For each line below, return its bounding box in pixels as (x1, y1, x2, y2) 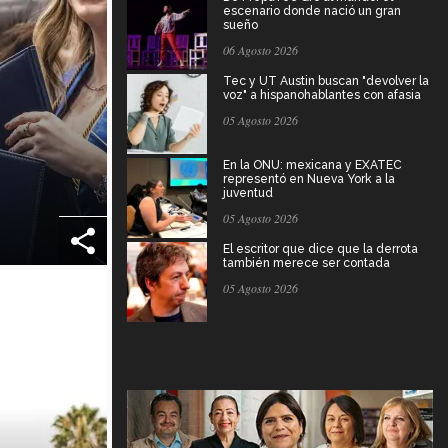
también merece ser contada (223, 255, 390, 270)
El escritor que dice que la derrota (223, 241, 418, 256)
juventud (223, 185, 273, 200)
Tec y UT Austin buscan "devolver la (223, 73, 429, 88)
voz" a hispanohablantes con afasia (223, 87, 421, 102)
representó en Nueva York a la (223, 171, 395, 186)
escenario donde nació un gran (223, 3, 401, 18)
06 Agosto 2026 (223, 41, 298, 58)
